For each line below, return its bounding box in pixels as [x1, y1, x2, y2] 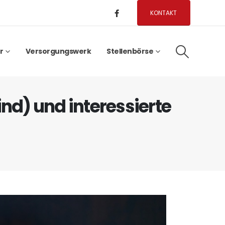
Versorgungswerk [25, 46, 91, 56]
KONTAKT [150, 9, 177, 17]
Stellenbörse [106, 46, 154, 56]
